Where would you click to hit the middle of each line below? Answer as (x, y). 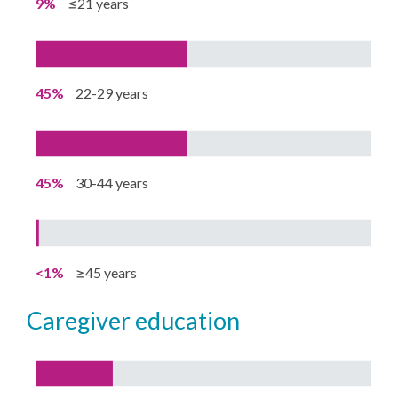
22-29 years (112, 92)
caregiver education (142, 320)
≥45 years (107, 272)
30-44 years (112, 182)
